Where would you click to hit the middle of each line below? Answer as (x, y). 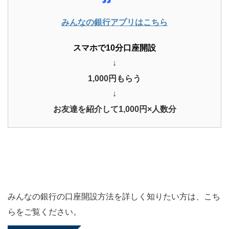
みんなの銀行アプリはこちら (114, 22)
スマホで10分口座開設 (114, 48)
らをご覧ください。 (44, 212)
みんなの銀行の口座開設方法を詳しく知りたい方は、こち (114, 196)
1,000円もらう (114, 78)
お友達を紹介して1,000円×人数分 (114, 109)
